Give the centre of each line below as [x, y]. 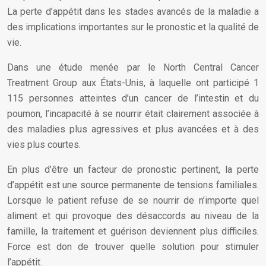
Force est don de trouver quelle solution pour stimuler [133, 247]
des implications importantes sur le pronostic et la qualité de [133, 27]
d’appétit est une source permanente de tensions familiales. [133, 185]
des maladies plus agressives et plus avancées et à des [133, 129]
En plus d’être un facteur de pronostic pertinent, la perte [133, 170]
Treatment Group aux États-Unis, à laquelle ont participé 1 [133, 83]
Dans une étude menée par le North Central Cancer [133, 67]
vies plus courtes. [44, 145]
